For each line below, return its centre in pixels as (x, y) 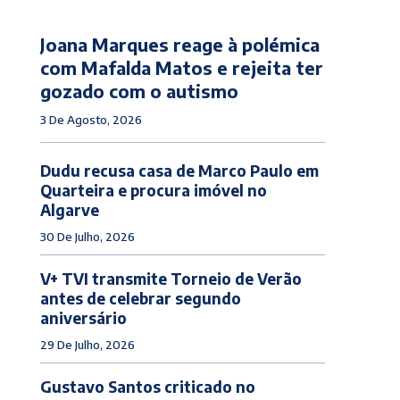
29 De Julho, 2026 (87, 344)
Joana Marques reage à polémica (179, 44)
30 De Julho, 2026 (87, 236)
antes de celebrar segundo (140, 298)
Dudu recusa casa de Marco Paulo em (179, 170)
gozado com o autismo (139, 90)
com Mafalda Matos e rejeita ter (181, 67)
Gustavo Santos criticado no (147, 386)
